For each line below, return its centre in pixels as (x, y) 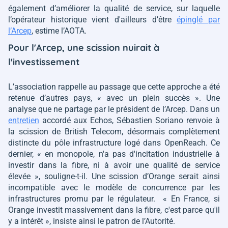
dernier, (23, 154)
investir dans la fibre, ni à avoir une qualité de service (114, 165)
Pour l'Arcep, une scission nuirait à (84, 48)
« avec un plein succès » (148, 98)
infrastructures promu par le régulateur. (85, 199)
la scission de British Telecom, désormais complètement (114, 132)
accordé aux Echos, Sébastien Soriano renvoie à (130, 120)
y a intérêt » (29, 221)
